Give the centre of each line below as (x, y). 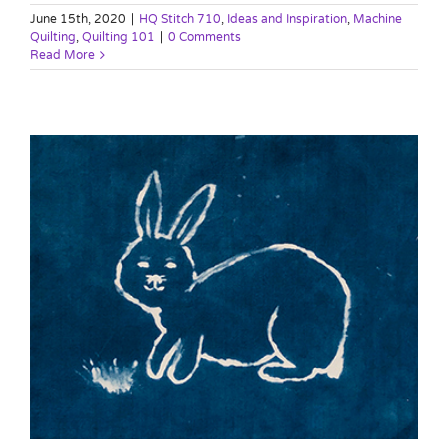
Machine (377, 19)
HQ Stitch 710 (180, 19)
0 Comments (204, 37)
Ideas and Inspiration (287, 19)
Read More (62, 55)
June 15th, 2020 (78, 19)
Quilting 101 (118, 37)
